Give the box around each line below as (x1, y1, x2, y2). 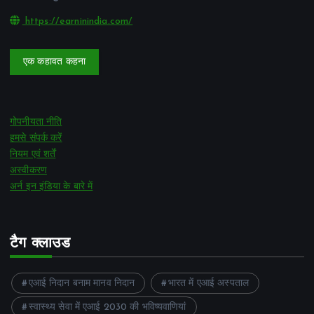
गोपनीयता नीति (10, 117, 62, 128)
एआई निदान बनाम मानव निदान (28, 278, 135, 289)
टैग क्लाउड (10, 235, 70, 251)
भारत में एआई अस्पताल (168, 278, 249, 289)
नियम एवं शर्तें (10, 149, 56, 161)
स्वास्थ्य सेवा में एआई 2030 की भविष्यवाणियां (28, 301, 186, 313)
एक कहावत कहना (22, 57, 86, 68)
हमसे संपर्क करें (10, 133, 62, 144)
